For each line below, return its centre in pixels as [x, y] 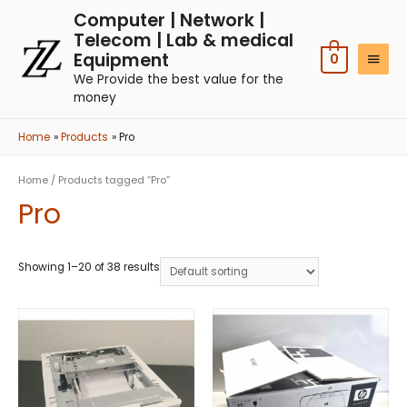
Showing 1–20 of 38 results [89, 268]
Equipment [122, 60]
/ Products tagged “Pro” [109, 181]
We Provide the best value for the [179, 79]
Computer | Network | [169, 20]
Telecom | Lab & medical [184, 40]
